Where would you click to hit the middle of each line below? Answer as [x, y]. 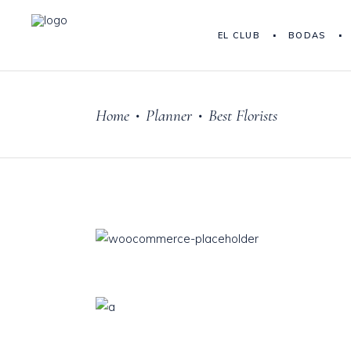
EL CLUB [239, 35]
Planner [169, 115]
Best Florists [243, 115]
